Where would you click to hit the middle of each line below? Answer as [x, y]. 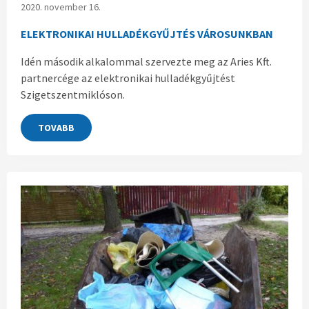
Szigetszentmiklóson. [73, 95]
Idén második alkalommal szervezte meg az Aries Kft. [146, 62]
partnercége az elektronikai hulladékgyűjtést [128, 78]
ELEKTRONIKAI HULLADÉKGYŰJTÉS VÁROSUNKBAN [147, 34]
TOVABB [56, 127]
